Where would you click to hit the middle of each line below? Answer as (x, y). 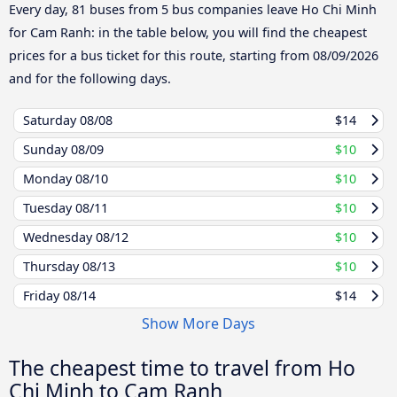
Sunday (47, 149)
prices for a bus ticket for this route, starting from (161, 55)
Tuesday (49, 207)
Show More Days (198, 323)
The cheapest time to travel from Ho (182, 367)
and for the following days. (90, 78)
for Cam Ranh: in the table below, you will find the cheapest (188, 32)
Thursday (53, 266)
